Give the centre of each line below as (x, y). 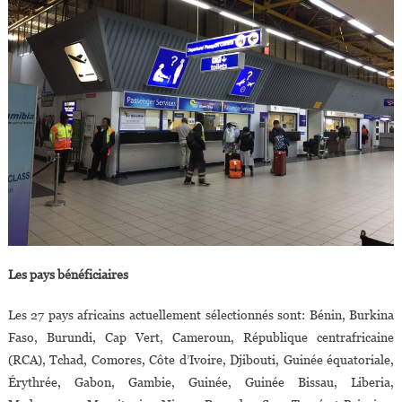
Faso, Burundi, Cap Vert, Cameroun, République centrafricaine (201, 338)
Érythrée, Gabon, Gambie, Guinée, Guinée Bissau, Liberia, (201, 383)
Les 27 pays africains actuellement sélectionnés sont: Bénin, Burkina (201, 315)
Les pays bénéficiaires (68, 275)
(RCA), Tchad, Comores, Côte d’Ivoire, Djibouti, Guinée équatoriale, (201, 360)
